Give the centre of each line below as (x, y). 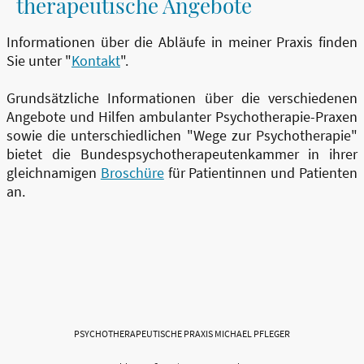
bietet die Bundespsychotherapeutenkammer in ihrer (182, 154)
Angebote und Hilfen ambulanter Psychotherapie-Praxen (182, 117)
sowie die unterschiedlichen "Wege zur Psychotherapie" (182, 136)
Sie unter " (39, 61)
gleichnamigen (54, 173)
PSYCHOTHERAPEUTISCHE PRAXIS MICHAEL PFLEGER (182, 334)
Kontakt (96, 61)
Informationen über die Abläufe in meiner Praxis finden (182, 42)
